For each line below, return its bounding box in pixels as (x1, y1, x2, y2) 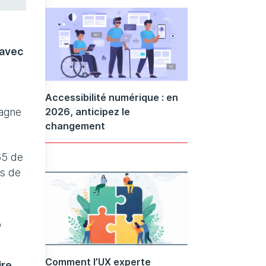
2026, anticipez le (45, 106, 130, 118)
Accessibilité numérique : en (45, 91, 178, 104)
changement (45, 120, 105, 132)
